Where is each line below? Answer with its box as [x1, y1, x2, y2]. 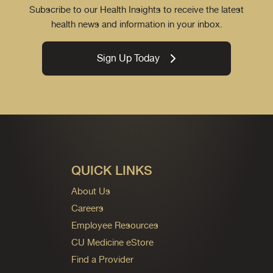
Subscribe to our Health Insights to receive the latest [29, 4, 244, 16]
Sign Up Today [97, 52, 160, 65]
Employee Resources [71, 220, 158, 231]
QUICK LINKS [71, 163, 152, 179]
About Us [71, 186, 110, 197]
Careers [71, 203, 104, 214]
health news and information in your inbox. [51, 18, 222, 30]
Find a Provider [71, 254, 133, 265]
